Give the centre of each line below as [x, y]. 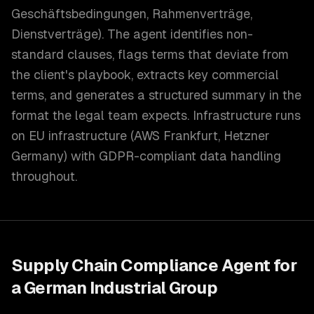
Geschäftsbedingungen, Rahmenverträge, [132, 14]
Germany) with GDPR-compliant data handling [146, 156]
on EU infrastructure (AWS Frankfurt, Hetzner [141, 136]
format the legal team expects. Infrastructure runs [156, 115]
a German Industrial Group [114, 288]
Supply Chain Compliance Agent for [154, 265]
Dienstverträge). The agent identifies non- [132, 34]
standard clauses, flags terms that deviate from [150, 54]
